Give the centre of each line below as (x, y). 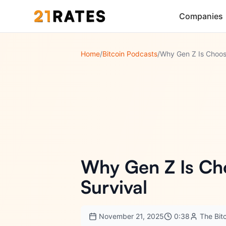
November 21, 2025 (131, 216)
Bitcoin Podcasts (130, 54)
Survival (114, 187)
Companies (201, 16)
